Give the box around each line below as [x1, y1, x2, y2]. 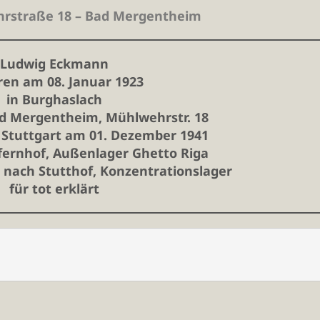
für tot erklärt [9, 179, 99, 197]
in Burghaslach [6, 90, 102, 108]
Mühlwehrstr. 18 [106, 108, 209, 126]
